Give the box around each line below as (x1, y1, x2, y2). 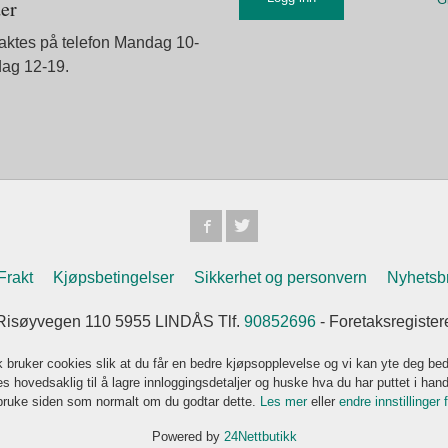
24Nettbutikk (223, 429, 297, 445)
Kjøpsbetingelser (53, 269, 175, 287)
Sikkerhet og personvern (194, 269, 368, 287)
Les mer (260, 394, 311, 410)
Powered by (151, 429, 224, 445)
